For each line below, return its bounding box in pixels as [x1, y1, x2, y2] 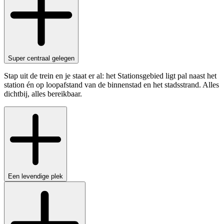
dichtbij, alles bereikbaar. [4, 89, 82, 98]
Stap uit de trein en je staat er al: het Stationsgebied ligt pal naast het [4, 71, 216, 80]
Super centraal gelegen [8, 54, 74, 62]
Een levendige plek [8, 172, 63, 180]
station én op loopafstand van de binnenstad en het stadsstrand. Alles [4, 80, 219, 89]
